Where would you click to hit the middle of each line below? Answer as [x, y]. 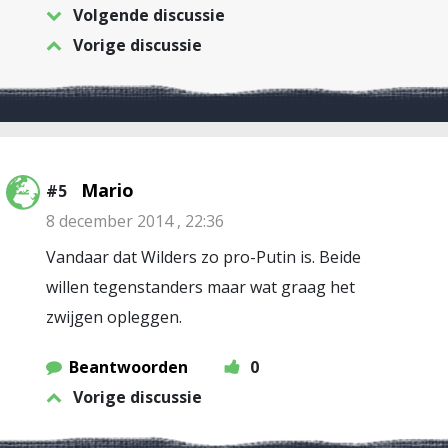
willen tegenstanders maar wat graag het [200, 287]
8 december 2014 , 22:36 [135, 221]
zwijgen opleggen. [114, 317]
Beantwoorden [128, 367]
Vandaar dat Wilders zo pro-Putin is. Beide [203, 257]
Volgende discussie [149, 15]
